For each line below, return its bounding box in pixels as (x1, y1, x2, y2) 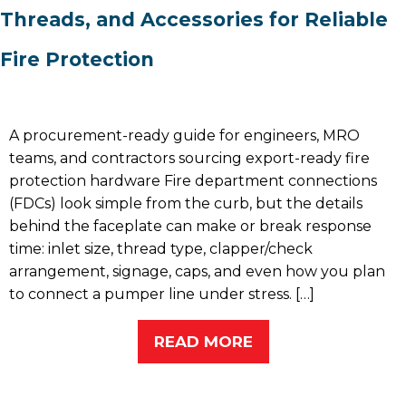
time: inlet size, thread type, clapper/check (9, 240, 313, 258)
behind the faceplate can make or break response (9, 217, 372, 236)
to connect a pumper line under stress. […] (9, 285, 314, 304)
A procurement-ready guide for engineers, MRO (9, 127, 360, 145)
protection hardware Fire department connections (9, 172, 377, 190)
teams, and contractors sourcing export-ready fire (9, 150, 370, 168)
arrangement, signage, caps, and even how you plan (9, 263, 385, 281)
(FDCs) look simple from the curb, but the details (9, 195, 362, 213)
